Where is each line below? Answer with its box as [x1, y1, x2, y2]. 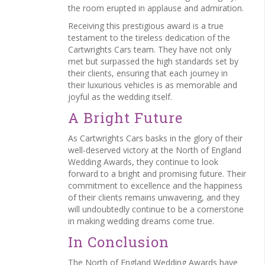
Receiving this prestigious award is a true [68, 20, 224, 31]
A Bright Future [68, 108, 183, 127]
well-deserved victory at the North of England [68, 144, 241, 156]
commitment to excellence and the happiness [68, 180, 243, 191]
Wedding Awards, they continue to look [68, 156, 218, 167]
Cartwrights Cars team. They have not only [68, 44, 231, 55]
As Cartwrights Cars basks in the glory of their [68, 132, 243, 144]
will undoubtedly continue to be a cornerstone [68, 203, 244, 215]
